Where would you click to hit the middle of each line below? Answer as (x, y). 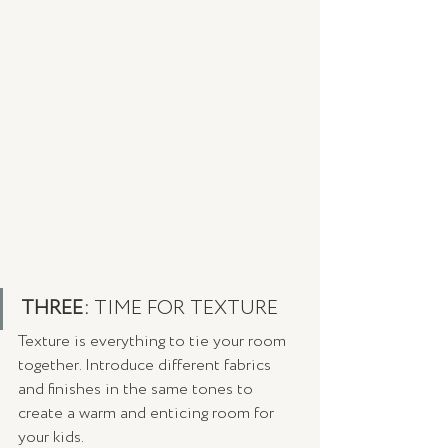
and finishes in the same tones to (137, 389)
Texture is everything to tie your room (154, 341)
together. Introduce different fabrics (146, 365)
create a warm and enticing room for (148, 413)
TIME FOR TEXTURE (188, 308)
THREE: (57, 308)
